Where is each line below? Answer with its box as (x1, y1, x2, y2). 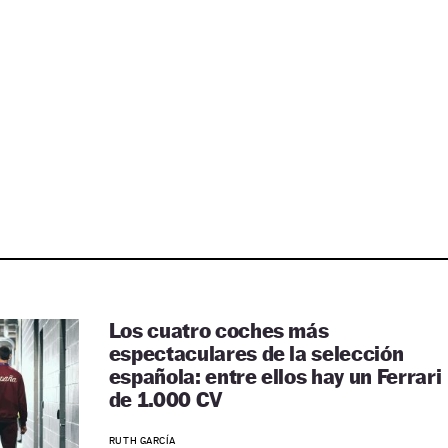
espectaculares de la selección (108, 341, 404, 366)
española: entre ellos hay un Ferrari (108, 364, 442, 389)
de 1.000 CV (108, 387, 223, 412)
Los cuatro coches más (108, 318, 329, 343)
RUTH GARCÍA (108, 434, 177, 446)
